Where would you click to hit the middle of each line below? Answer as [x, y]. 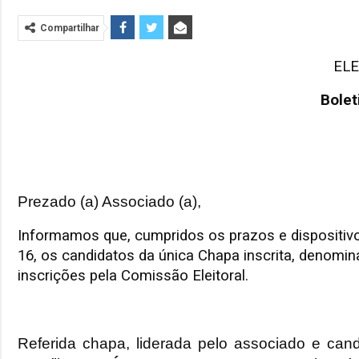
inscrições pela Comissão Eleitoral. [133, 276]
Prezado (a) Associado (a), [109, 202]
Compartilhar [70, 28]
